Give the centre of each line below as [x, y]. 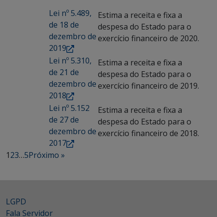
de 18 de [64, 25]
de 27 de [64, 120]
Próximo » [47, 155]
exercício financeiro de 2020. [148, 38]
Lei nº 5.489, [70, 13]
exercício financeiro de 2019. [148, 86]
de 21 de [64, 72]
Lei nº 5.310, [70, 61]
